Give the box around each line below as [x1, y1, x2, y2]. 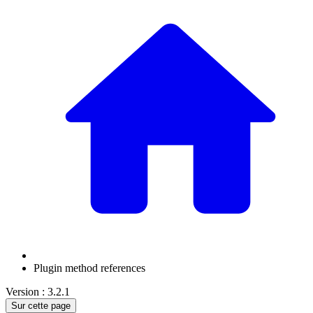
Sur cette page [11, 300, 71, 312]
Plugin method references [34, 262, 145, 275]
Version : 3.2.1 [6, 286, 70, 298]
